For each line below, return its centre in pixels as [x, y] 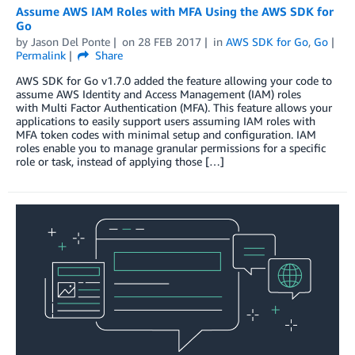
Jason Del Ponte [71, 41]
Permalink [41, 55]
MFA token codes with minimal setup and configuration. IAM [166, 134]
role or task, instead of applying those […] [120, 161]
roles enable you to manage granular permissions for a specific [171, 147]
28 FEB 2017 [169, 41]
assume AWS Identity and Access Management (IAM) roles [158, 94]
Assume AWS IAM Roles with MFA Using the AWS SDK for [175, 11]
